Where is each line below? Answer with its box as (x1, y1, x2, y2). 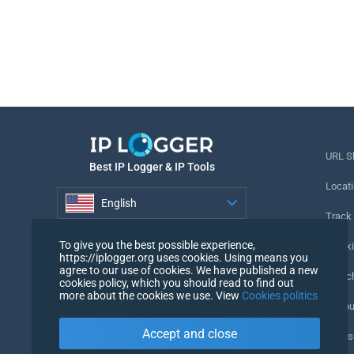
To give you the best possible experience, (59, 239, 255, 251)
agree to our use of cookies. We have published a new (59, 264, 318, 277)
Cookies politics (242, 289, 318, 302)
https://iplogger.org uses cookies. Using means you (59, 251, 308, 264)
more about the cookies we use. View (59, 289, 242, 302)
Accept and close (142, 326, 237, 341)
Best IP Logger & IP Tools (88, 160, 215, 174)
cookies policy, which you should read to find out (59, 277, 294, 289)
